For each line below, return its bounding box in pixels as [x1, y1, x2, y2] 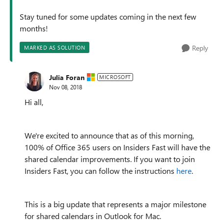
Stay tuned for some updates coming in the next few [20, 11, 196, 22]
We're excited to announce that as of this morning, [25, 130, 194, 140]
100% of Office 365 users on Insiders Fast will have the [25, 142, 210, 152]
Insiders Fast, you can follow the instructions [25, 165, 176, 176]
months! [20, 23, 48, 33]
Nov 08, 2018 [49, 82, 82, 91]
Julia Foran [49, 72, 84, 82]
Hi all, [25, 97, 43, 107]
